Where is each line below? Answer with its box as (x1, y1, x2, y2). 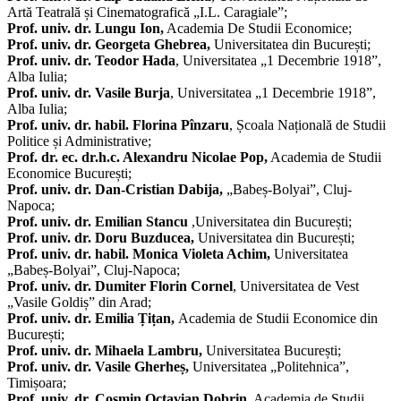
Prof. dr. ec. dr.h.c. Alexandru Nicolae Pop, (7, 149, 268, 165)
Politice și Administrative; (7, 132, 151, 149)
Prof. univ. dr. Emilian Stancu (7, 213, 188, 229)
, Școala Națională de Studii (229, 116, 386, 132)
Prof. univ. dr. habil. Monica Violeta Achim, (7, 245, 274, 261)
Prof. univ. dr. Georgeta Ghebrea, (7, 36, 210, 52)
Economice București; (7, 165, 132, 181)
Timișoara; (7, 374, 66, 390)
